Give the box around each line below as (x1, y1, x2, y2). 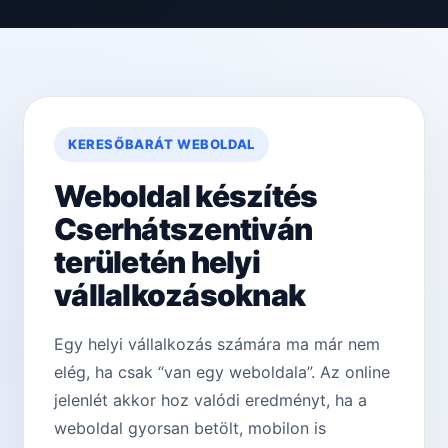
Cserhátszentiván (54, 211, 312, 248)
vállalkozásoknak (54, 277, 305, 314)
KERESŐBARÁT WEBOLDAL (68, 136, 255, 153)
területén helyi (54, 244, 260, 281)
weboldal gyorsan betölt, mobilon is (54, 418, 326, 439)
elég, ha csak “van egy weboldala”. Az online (54, 362, 390, 383)
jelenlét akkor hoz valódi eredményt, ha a (54, 390, 367, 411)
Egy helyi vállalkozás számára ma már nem (54, 334, 380, 355)
